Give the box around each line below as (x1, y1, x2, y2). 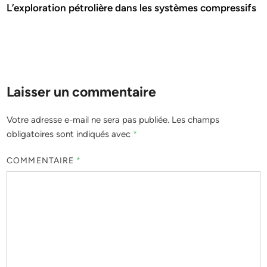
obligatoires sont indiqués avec (7, 128, 133, 139)
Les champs (172, 114, 220, 125)
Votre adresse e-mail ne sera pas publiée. (7, 114, 170, 125)
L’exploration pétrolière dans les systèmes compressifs (7, 1, 257, 14)
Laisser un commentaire (7, 83, 157, 100)
